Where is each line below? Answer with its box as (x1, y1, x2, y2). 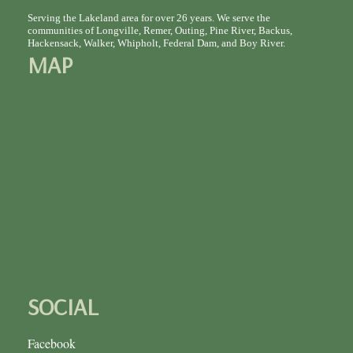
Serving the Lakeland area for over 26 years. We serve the (28, 11, 270, 24)
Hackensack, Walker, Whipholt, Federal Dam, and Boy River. (28, 36, 285, 49)
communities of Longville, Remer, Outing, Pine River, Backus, (28, 24, 292, 36)
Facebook (28, 334, 76, 351)
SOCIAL (28, 291, 98, 321)
